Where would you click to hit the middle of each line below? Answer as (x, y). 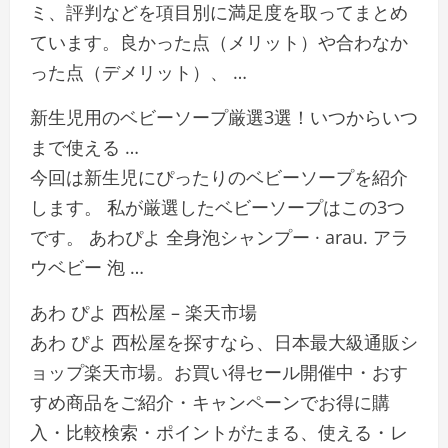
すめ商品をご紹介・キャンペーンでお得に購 (210, 402)
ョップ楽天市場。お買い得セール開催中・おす (219, 372)
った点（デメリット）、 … (138, 72)
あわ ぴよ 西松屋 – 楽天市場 (143, 312)
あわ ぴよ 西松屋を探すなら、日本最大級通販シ (224, 342)
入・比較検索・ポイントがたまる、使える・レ (219, 432)
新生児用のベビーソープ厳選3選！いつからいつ (224, 117)
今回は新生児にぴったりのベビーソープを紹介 (219, 177)
